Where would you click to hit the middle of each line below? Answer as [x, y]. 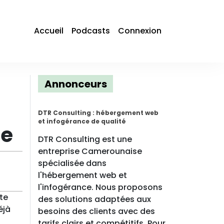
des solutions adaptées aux [94, 199]
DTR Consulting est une [85, 139]
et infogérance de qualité [82, 121]
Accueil [49, 31]
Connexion [140, 31]
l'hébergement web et [82, 175]
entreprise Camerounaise [90, 151]
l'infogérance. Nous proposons [100, 187]
